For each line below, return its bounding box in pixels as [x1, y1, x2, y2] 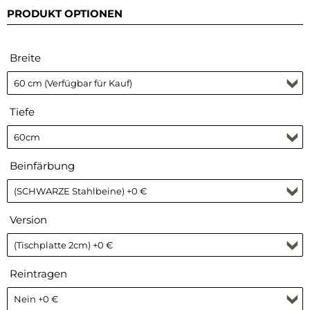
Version [10, 212, 47, 226]
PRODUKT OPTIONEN [7, 6, 122, 20]
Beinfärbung [10, 158, 75, 172]
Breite [10, 51, 41, 64]
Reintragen [10, 266, 67, 280]
